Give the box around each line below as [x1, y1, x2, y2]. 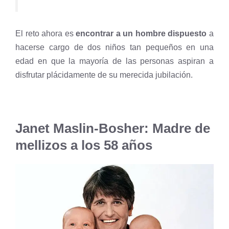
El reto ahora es [15, 29, 76, 38]
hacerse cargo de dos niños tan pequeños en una [15, 42, 214, 52]
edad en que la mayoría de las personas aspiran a [15, 56, 214, 65]
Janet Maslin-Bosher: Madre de [15, 120, 210, 136]
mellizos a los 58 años [15, 137, 152, 153]
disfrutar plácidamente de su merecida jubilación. [15, 70, 193, 79]
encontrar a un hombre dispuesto [76, 29, 207, 38]
